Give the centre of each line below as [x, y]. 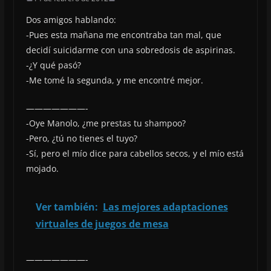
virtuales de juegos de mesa [102, 224]
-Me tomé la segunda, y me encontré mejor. [114, 80]
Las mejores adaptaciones [165, 207]
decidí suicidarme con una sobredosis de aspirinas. [130, 50]
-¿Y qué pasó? [53, 65]
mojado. [42, 168]
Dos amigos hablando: [71, 19]
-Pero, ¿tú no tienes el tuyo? [81, 138]
